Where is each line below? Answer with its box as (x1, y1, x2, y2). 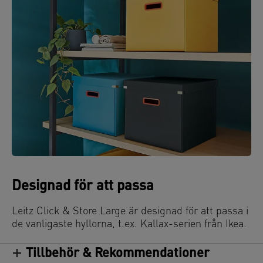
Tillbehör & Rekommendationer (26, 247, 210, 261)
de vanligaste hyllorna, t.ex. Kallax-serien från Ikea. (12, 219, 247, 231)
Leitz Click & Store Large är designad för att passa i (12, 206, 248, 218)
